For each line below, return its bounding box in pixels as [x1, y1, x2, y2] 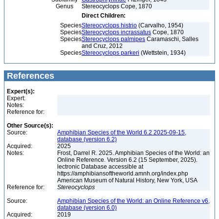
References [4, 71, 54, 81]
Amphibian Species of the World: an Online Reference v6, [57, 197, 210, 204]
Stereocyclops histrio [82, 22, 137, 29]
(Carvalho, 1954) [137, 22, 183, 29]
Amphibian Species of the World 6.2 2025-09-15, [57, 129, 186, 136]
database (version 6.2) [57, 136, 117, 143]
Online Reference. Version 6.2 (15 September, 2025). [57, 156, 197, 163]
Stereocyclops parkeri [82, 49, 139, 56]
